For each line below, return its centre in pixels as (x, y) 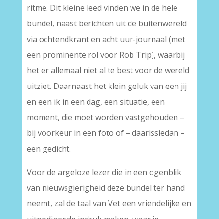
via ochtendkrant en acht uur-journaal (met (106, 39)
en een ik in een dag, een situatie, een (96, 102)
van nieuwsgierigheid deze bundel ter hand (106, 188)
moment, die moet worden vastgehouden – (105, 117)
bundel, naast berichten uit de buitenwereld (107, 23)
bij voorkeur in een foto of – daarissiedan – (106, 133)
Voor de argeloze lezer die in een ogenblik (104, 172)
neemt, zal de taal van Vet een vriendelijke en (109, 203)
